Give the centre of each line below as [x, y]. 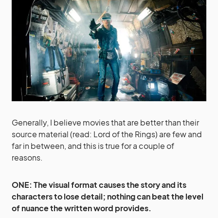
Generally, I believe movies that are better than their [105, 122]
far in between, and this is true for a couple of [93, 145]
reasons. [27, 157]
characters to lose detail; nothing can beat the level [108, 196]
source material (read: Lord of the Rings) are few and [107, 134]
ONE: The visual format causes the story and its [99, 184]
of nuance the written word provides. [82, 208]
